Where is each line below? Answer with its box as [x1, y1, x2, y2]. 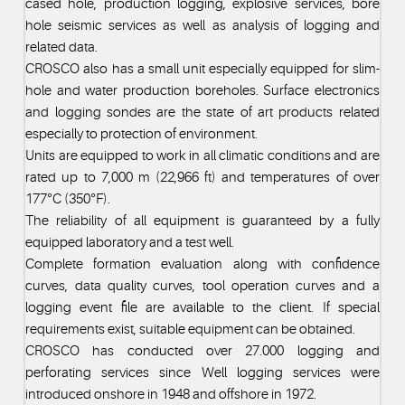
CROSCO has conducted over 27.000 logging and [25, 342, 380, 359]
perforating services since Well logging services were [25, 363, 380, 381]
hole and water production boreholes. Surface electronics [25, 81, 380, 99]
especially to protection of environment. [25, 125, 259, 142]
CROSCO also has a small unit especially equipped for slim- [25, 60, 380, 77]
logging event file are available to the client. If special [25, 298, 380, 316]
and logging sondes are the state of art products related [25, 103, 380, 120]
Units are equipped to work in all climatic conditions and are [25, 146, 380, 164]
